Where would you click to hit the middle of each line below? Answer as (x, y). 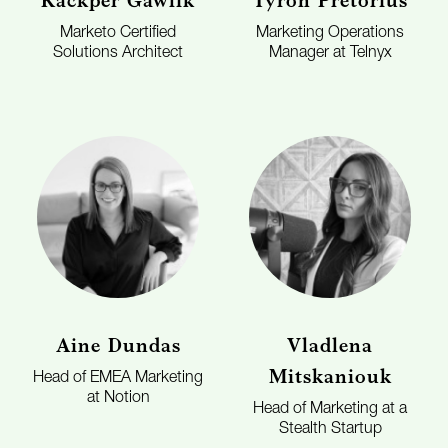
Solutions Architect (118, 54)
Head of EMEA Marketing (118, 379)
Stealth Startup (330, 430)
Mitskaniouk (330, 376)
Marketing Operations (330, 34)
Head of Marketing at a (330, 410)
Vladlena (330, 345)
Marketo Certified (118, 34)
